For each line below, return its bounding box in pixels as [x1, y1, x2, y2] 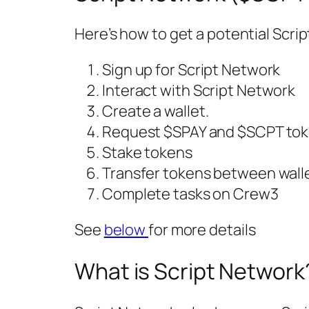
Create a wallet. [102, 101, 209, 122]
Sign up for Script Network [102, 59, 281, 81]
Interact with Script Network [102, 80, 296, 101]
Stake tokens [102, 142, 192, 163]
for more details [148, 219, 256, 241]
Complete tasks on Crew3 [102, 183, 279, 205]
